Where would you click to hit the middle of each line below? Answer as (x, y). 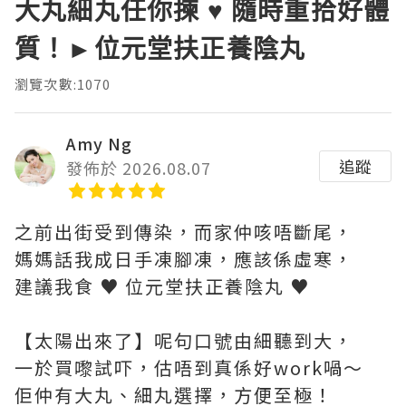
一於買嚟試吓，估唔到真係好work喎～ (189, 368)
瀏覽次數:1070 (63, 84)
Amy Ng (99, 144)
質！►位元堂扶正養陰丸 (160, 48)
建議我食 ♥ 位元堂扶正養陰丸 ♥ (162, 286)
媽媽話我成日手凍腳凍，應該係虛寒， (184, 259)
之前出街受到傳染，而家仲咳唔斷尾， (184, 232)
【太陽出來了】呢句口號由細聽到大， (184, 341)
